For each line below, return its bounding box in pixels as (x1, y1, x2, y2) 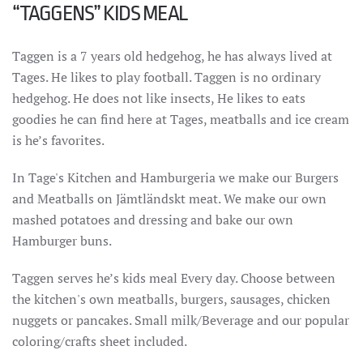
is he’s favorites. (12, 130, 105, 149)
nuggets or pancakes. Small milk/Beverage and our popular (12, 310, 349, 329)
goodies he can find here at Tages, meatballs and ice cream (12, 109, 349, 128)
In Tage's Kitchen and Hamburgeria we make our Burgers (12, 168, 339, 186)
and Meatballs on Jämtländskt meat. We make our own (12, 189, 327, 207)
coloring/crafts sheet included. (12, 331, 187, 350)
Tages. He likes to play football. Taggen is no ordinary (12, 67, 321, 86)
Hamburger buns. (12, 231, 112, 250)
